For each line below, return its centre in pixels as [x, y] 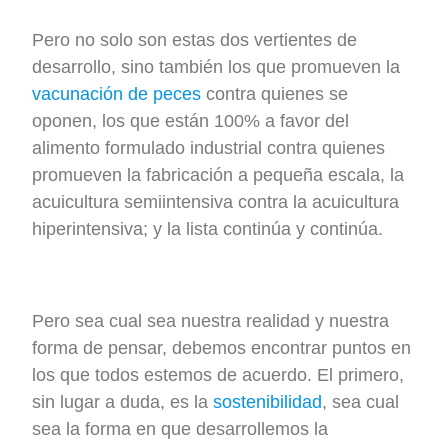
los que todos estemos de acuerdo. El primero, [218, 375]
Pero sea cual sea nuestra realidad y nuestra [211, 321]
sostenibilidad [268, 402]
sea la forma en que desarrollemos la [180, 429]
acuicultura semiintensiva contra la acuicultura [216, 201]
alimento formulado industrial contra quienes [209, 147]
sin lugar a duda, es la [123, 402]
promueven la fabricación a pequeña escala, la [218, 174]
